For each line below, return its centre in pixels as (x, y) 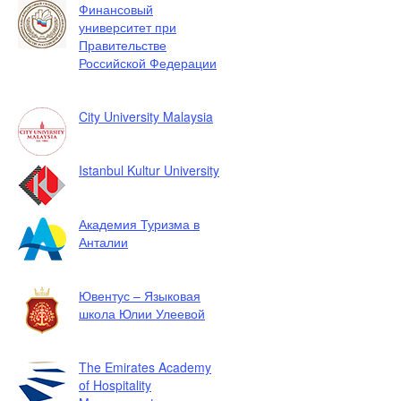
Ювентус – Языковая (140, 295)
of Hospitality (115, 385)
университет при (128, 27)
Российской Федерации (148, 63)
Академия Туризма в (139, 224)
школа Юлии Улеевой (142, 313)
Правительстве (123, 45)
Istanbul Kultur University (149, 170)
